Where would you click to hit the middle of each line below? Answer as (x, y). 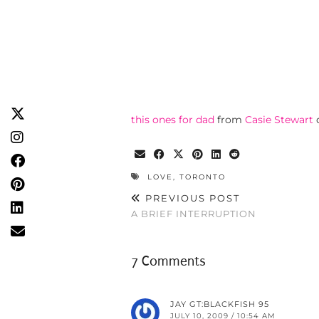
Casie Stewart (279, 120)
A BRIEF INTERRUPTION (194, 214)
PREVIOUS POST (191, 198)
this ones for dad (173, 120)
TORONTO (203, 177)
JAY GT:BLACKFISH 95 (220, 304)
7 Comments (168, 262)
